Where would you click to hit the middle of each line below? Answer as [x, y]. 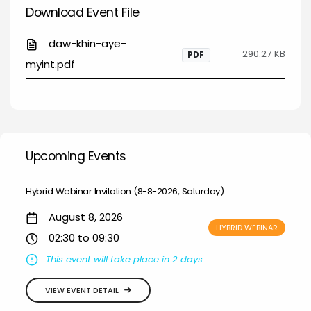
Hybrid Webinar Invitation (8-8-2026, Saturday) [125, 192]
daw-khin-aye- [86, 43]
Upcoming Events [76, 157]
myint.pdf [50, 64]
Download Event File [83, 13]
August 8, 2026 [84, 217]
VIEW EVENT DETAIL [82, 291]
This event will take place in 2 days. [125, 260]
